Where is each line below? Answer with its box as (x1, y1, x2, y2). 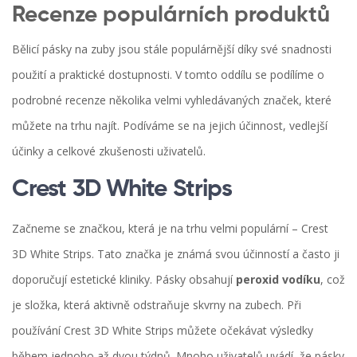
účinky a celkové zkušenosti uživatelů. (12, 143, 206, 159)
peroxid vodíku (236, 272, 320, 288)
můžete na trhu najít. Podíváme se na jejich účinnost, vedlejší (12, 118, 328, 134)
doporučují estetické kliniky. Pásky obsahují (12, 272, 236, 288)
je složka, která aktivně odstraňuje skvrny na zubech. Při (12, 297, 301, 313)
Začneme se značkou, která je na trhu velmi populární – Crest (12, 221, 328, 237)
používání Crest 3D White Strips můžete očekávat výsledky (12, 323, 313, 339)
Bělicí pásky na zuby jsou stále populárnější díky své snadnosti (12, 41, 331, 57)
